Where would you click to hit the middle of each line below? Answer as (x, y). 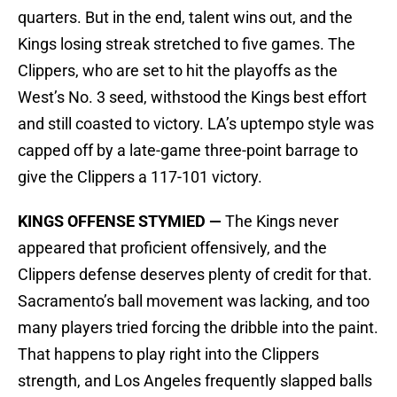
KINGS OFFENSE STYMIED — (120, 222)
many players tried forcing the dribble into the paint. (198, 328)
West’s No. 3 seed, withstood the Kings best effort (192, 97)
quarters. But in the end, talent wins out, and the (185, 18)
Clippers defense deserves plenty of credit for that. (195, 275)
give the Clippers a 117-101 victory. (140, 177)
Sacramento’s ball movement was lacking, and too (194, 301)
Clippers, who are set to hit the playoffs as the (178, 71)
